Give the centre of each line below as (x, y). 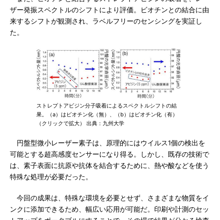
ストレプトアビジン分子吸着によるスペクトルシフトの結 (107, 106)
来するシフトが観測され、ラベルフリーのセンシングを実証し (106, 21)
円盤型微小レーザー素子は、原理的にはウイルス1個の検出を (108, 143)
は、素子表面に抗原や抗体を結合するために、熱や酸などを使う (110, 165)
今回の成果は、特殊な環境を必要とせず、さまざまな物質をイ (110, 198)
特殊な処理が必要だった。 (51, 177)
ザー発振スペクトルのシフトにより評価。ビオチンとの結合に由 (110, 10)
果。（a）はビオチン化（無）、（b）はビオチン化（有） (107, 114)
